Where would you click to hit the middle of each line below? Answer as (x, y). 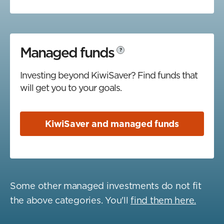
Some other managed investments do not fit (106, 185)
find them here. (163, 200)
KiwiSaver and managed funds (112, 123)
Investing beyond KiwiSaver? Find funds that (109, 75)
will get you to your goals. (71, 87)
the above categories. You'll (70, 200)
